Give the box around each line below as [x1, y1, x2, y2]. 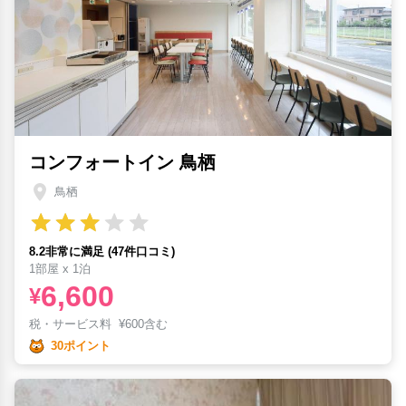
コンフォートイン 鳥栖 [29, 151, 216, 172]
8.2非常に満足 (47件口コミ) [29, 244, 175, 258]
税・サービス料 [29, 316, 119, 331]
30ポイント [51, 339, 111, 353]
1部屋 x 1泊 [29, 261, 91, 275]
